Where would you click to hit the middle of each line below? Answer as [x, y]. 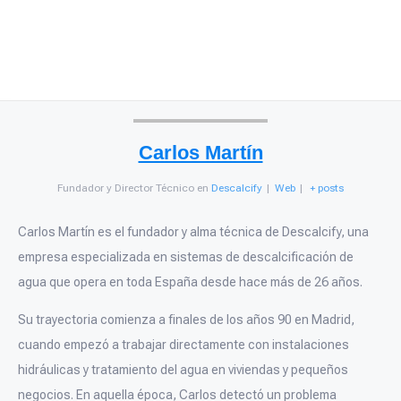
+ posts [327, 188]
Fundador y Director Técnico [125, 188]
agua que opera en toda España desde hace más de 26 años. [190, 282]
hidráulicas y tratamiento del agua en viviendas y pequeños [183, 370]
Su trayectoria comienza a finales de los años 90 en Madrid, [186, 320]
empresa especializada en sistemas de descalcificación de [186, 256]
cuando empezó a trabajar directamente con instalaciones [183, 345]
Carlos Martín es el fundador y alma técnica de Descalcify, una [193, 231]
